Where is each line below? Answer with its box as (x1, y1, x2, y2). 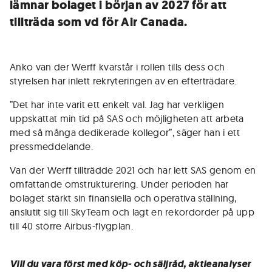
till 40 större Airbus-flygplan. (10, 220, 133, 232)
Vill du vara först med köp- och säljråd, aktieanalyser (10, 257, 251, 270)
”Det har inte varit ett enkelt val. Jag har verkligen (10, 98, 224, 110)
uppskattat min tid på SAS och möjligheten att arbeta (10, 112, 244, 124)
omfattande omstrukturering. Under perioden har (10, 178, 229, 190)
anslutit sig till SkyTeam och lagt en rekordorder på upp (10, 206, 254, 218)
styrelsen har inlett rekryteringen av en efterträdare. (10, 75, 237, 87)
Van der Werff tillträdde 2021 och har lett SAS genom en (10, 164, 256, 176)
